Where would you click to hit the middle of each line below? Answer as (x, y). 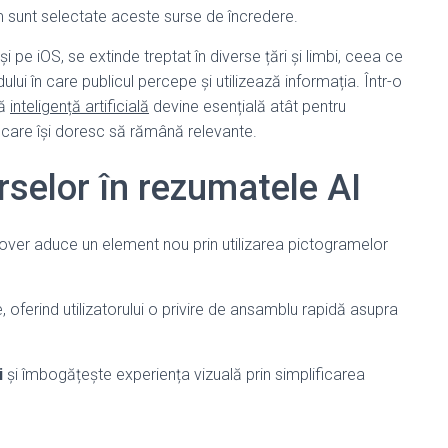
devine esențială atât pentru (247, 106)
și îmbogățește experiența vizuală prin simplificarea (184, 374)
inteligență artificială (79, 106)
